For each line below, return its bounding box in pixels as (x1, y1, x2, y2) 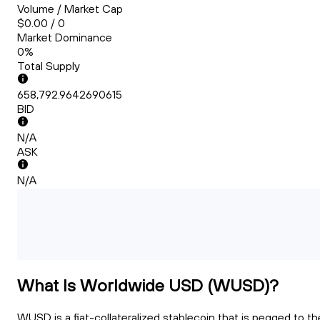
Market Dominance (17, 30, 112, 45)
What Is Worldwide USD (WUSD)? (17, 274, 279, 296)
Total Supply (17, 59, 80, 74)
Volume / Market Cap (17, 1, 123, 16)
